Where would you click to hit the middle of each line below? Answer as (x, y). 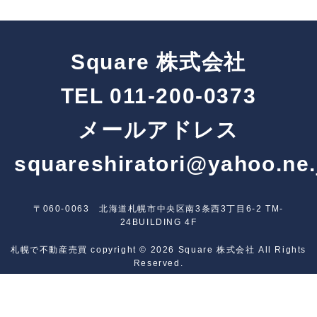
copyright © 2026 (133, 249)
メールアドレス (158, 129)
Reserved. (158, 263)
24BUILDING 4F (158, 222)
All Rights (282, 249)
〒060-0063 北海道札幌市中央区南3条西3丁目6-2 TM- (158, 208)
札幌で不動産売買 (49, 249)
